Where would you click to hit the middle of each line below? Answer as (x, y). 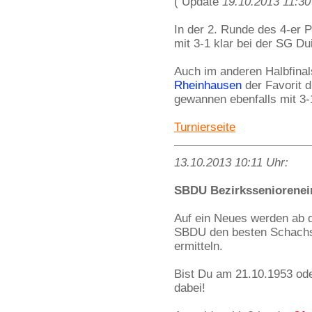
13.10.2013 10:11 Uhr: (231, 163)
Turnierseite (205, 127)
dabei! (190, 288)
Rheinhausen (208, 85)
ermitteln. (198, 246)
